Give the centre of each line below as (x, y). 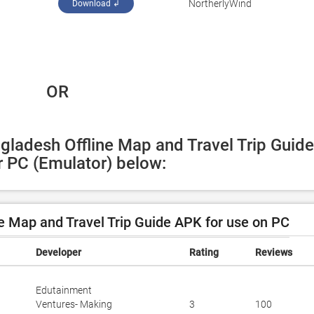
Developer (59, 252)
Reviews (274, 252)
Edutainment (64, 290)
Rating (204, 252)
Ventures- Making (74, 304)
